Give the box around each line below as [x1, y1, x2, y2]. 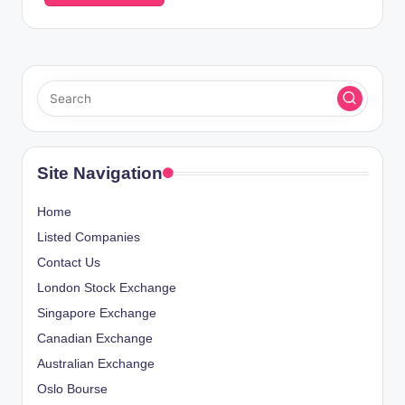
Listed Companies [37, 230, 140, 244]
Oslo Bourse [37, 381, 108, 396]
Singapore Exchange [37, 306, 156, 320]
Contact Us [37, 255, 100, 269]
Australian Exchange [37, 356, 155, 371]
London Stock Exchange [37, 280, 176, 295]
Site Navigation [37, 163, 163, 183]
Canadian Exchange [37, 331, 153, 345]
